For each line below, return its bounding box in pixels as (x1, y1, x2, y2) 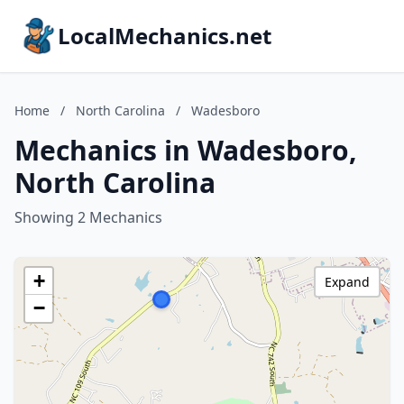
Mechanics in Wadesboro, (14, 132, 357, 169)
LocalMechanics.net (58, 21, 271, 50)
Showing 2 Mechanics (14, 207, 162, 227)
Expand (325, 273, 370, 290)
